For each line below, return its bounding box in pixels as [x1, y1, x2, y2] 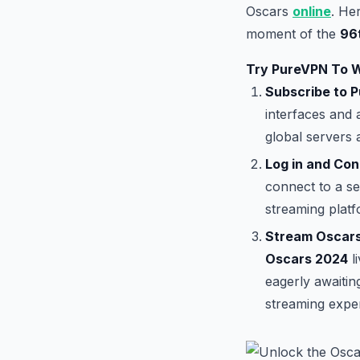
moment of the [246, 26, 340, 42]
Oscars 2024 [265, 251, 348, 267]
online [292, 3, 331, 19]
